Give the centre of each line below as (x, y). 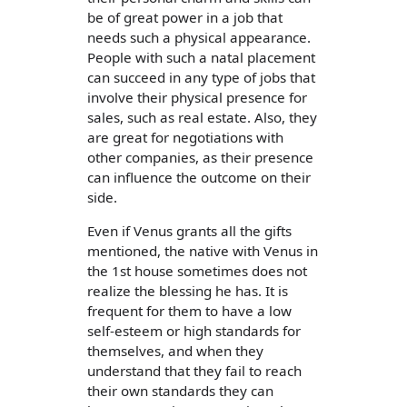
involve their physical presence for (197, 98)
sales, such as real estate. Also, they (202, 118)
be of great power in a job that (185, 18)
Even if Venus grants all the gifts (189, 231)
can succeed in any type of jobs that (201, 78)
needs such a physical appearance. (199, 38)
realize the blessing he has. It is (188, 291)
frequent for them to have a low (189, 311)
